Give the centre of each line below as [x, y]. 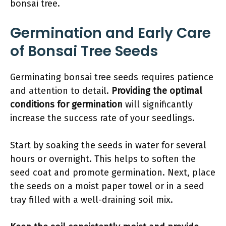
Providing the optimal [157, 91]
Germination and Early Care [110, 33]
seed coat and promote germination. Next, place [113, 173]
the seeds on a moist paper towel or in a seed [107, 186]
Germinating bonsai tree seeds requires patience [112, 77]
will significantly [158, 104]
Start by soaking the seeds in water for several [108, 145]
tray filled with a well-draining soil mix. [92, 200]
